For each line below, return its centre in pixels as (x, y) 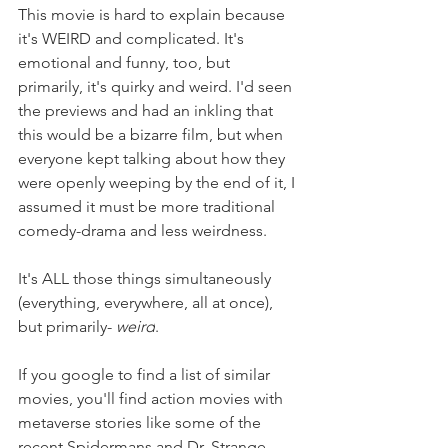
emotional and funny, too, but (126, 63)
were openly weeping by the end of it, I (158, 183)
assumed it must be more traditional (148, 207)
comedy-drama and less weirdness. (144, 231)
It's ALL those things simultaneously (146, 279)
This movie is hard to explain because (153, 15)
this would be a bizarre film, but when (152, 135)
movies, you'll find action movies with (152, 399)
